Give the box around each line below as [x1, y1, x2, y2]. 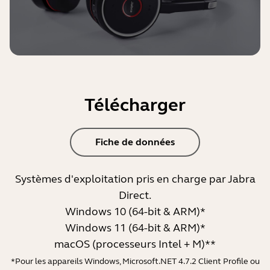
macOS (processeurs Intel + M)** [54, 237, 216, 251]
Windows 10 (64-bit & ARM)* [64, 205, 206, 219]
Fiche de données [95, 136, 175, 148]
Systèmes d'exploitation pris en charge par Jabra [14, 172, 256, 186]
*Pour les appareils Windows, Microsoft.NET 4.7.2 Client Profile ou [10, 256, 260, 267]
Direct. [119, 189, 151, 202]
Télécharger [84, 94, 186, 116]
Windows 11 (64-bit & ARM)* [64, 221, 206, 235]
